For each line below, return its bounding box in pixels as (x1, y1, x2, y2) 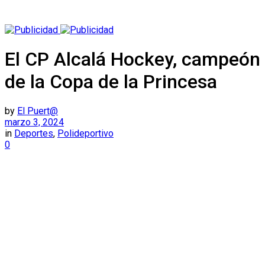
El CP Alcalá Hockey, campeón (5, 48, 260, 70)
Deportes (14, 128, 53, 140)
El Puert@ (17, 105, 58, 117)
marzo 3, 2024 (5, 117, 64, 128)
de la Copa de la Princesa (5, 70, 217, 93)
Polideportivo (57, 128, 114, 140)
